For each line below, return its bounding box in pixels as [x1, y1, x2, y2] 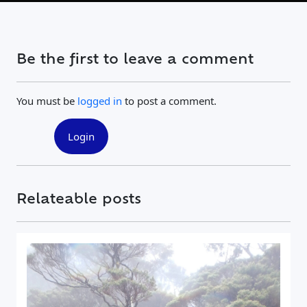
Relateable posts [16, 193, 141, 207]
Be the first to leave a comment [16, 53, 254, 67]
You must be [16, 94, 77, 108]
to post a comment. [122, 94, 217, 108]
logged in [77, 94, 122, 108]
